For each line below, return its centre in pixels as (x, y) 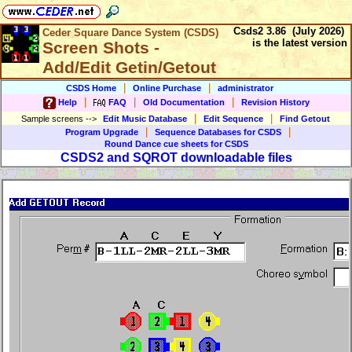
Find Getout (305, 119)
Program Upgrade (102, 132)
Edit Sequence (233, 119)
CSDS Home (91, 88)
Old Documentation (183, 102)
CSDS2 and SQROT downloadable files (176, 158)
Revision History (275, 102)
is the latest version (301, 43)
